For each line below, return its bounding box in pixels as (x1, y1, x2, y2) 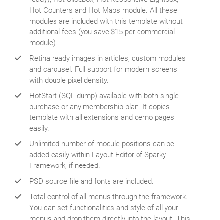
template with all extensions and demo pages (29, 113, 174, 122)
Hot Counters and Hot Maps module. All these (29, 6, 177, 15)
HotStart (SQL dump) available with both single (29, 91, 179, 100)
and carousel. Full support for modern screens (29, 65, 177, 74)
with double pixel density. (29, 76, 109, 84)
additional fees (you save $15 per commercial (29, 27, 175, 36)
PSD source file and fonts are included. (29, 177, 154, 186)
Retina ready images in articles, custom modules (29, 54, 186, 63)
